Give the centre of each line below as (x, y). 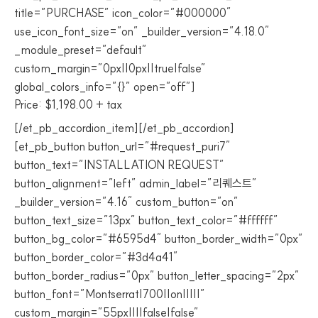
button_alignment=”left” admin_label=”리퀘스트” (136, 183)
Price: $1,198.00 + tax (68, 104)
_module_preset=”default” (81, 50)
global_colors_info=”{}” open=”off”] (105, 87)
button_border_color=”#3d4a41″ (96, 257)
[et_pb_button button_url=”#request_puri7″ (122, 146)
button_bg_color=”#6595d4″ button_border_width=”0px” (159, 238)
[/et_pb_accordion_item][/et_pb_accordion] (124, 128)
